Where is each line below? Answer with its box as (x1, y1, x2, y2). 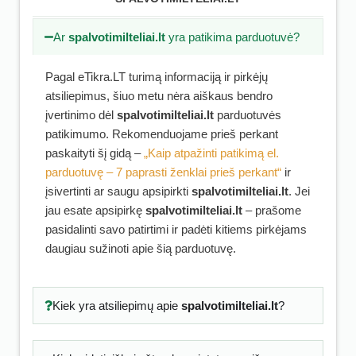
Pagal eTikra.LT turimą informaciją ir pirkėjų (45, 70, 268, 83)
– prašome (242, 203, 301, 217)
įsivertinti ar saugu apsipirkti (45, 184, 192, 198)
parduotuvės (214, 108, 281, 122)
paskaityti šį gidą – (45, 146, 144, 160)
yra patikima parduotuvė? (165, 30, 300, 44)
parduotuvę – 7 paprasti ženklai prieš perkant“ (45, 165, 281, 179)
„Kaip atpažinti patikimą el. (144, 146, 279, 160)
